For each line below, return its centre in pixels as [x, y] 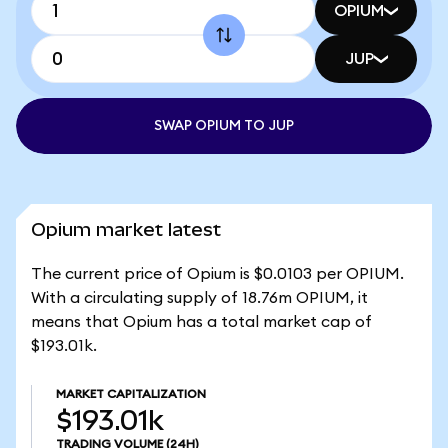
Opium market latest [126, 229]
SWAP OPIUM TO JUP [224, 126]
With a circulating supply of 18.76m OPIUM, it [199, 298]
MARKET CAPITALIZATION [131, 394]
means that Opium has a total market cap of [201, 322]
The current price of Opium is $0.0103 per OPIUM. [217, 274]
